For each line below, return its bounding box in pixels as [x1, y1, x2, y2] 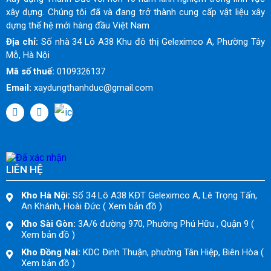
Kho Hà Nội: [21, 190, 70, 201]
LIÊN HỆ [6, 163, 43, 175]
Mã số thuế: [6, 66, 54, 77]
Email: [6, 82, 31, 93]
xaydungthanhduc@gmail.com [31, 82, 153, 93]
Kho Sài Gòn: [21, 218, 76, 229]
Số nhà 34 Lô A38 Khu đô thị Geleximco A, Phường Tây [38, 36, 266, 47]
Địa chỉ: [6, 36, 38, 47]
